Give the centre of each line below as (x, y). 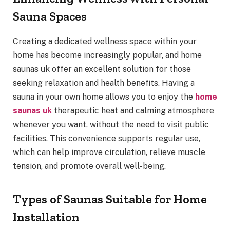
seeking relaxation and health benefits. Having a (104, 83)
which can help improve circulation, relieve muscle (109, 152)
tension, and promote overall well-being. (89, 166)
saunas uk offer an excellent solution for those (102, 69)
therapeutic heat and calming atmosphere (133, 111)
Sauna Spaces (50, 16)
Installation (46, 217)
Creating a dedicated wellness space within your (105, 42)
